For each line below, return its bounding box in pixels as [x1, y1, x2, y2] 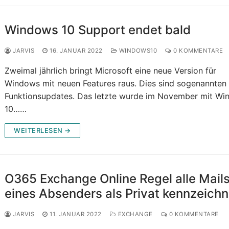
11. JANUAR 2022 [50, 211, 102, 218]
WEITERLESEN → [14, 126, 71, 135]
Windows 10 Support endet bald [5, 22, 191, 38]
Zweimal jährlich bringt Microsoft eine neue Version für [5, 65, 217, 76]
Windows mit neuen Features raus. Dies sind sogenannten [5, 78, 227, 89]
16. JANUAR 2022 [50, 47, 103, 55]
